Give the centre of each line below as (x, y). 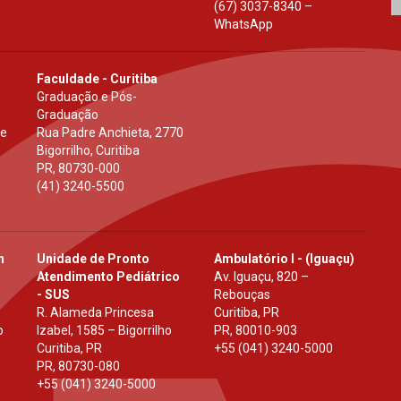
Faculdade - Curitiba (97, 78)
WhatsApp (243, 24)
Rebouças (242, 294)
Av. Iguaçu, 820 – (261, 276)
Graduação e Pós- (86, 96)
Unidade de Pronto (93, 258)
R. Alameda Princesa (95, 312)
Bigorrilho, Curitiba (88, 150)
